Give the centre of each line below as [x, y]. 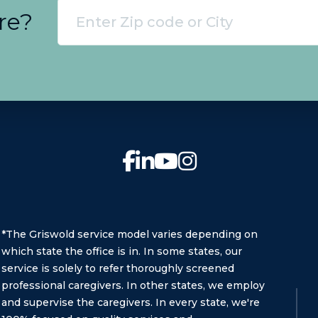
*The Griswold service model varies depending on [130, 234]
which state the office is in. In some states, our [122, 251]
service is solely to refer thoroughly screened [118, 268]
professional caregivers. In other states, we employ [133, 285]
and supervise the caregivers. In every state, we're [131, 302]
